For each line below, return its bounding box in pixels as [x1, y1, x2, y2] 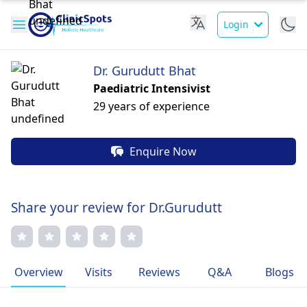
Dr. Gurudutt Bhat [93, 62, 196, 79]
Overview [14, 265, 63, 280]
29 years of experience [93, 99, 210, 114]
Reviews [138, 265, 180, 280]
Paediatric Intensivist [93, 81, 210, 96]
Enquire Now [130, 144, 197, 159]
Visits [85, 265, 112, 280]
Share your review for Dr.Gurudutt [11, 199, 222, 217]
